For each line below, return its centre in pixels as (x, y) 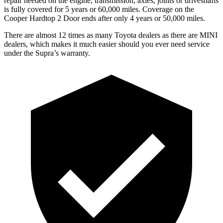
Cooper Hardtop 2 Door (42, 18)
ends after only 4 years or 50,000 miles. (142, 18)
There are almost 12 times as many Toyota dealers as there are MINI (111, 35)
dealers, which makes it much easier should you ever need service (107, 44)
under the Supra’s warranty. (47, 53)
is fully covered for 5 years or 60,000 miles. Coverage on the (99, 9)
